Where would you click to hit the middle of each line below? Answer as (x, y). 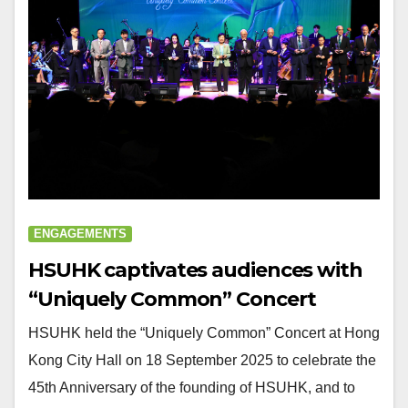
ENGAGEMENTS (80, 233)
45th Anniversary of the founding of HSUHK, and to (192, 387)
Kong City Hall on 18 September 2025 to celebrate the (202, 360)
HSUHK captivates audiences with (195, 270)
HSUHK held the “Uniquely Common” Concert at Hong (204, 332)
